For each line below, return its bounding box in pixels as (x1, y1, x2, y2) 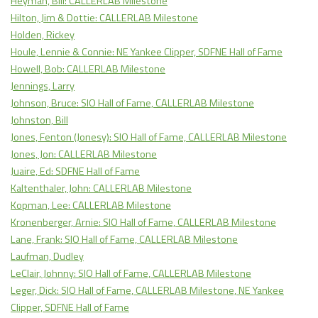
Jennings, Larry (11, 78, 75, 94)
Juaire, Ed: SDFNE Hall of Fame (11, 163, 140, 180)
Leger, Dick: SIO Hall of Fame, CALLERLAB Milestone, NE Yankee (11, 283, 284, 299)
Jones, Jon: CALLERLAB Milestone (11, 146, 157, 163)
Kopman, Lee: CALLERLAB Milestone (11, 197, 171, 214)
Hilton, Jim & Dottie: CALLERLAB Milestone (11, 10, 198, 26)
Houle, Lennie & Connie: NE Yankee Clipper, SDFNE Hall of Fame (11, 44, 283, 60)
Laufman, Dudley (11, 248, 84, 265)
